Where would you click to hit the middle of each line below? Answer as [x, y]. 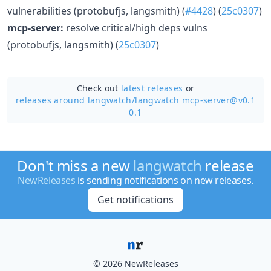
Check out [99, 88]
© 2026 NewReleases [135, 263]
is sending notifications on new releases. [164, 180]
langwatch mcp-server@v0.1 [195, 100]
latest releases [152, 88]
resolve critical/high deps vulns [135, 28]
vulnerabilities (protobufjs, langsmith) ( [96, 11]
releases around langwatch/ [76, 100]
